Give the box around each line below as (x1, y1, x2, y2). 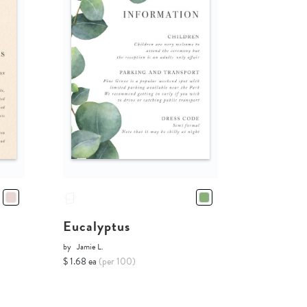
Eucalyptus (62, 215, 130, 236)
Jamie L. (76, 240, 103, 253)
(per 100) (98, 254, 136, 269)
